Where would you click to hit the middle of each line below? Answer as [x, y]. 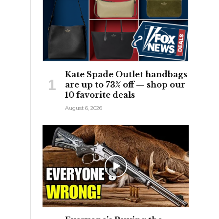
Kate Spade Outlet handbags [126, 74]
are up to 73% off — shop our [125, 84]
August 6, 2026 [84, 108]
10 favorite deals [100, 95]
